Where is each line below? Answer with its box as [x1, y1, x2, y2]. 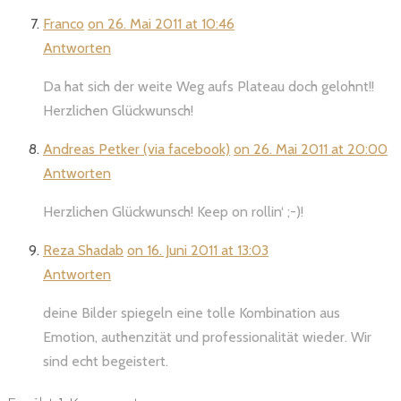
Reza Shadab [43, 241, 124, 259]
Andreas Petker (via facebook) [43, 140, 230, 158]
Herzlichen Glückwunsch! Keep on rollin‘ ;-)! [43, 202, 303, 220]
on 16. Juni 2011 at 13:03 [127, 241, 269, 259]
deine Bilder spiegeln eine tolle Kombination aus [43, 303, 340, 321]
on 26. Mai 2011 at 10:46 [88, 14, 235, 32]
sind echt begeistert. [43, 352, 168, 370]
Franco [43, 14, 84, 32]
